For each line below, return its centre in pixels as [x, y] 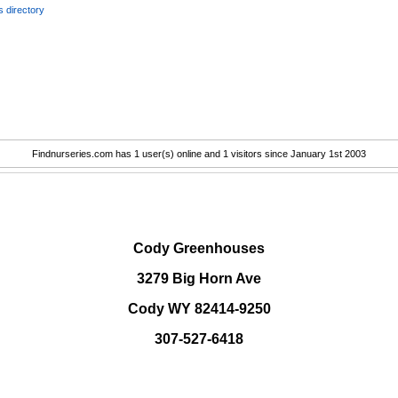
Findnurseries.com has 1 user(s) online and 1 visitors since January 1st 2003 [199, 154]
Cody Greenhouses [199, 249]
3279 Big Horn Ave [199, 279]
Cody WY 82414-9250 [199, 309]
